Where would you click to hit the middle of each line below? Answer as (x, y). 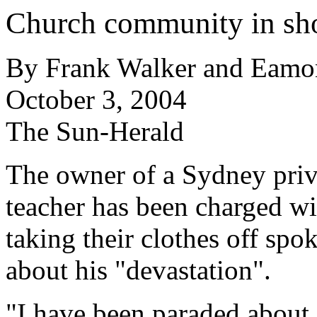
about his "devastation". (138, 270)
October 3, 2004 (96, 99)
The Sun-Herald (95, 131)
